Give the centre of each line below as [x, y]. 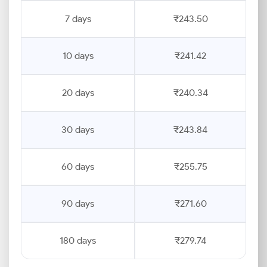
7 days [78, 19]
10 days [78, 56]
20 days [78, 93]
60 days [78, 167]
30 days [78, 130]
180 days [78, 240]
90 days [78, 204]
